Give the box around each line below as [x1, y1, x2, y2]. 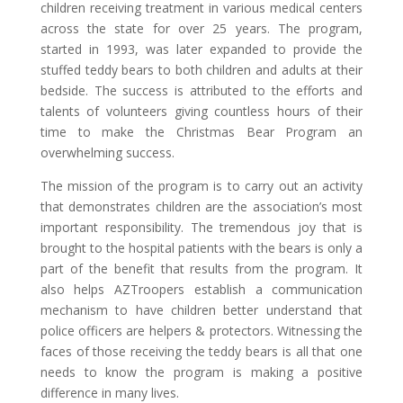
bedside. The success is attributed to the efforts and [40, 81, 363, 99]
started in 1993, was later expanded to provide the [40, 40, 363, 58]
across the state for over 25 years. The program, [40, 19, 363, 37]
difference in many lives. [40, 383, 179, 401]
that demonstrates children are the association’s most [40, 197, 363, 215]
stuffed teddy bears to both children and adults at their [40, 60, 363, 78]
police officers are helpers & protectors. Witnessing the [40, 321, 363, 339]
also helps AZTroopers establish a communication [40, 280, 363, 298]
